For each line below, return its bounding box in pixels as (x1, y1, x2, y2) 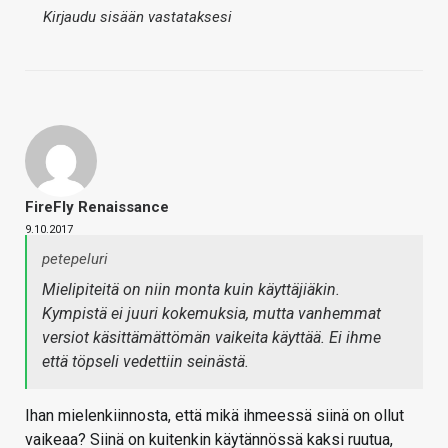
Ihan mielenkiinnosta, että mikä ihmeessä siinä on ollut (25, 406, 404, 426)
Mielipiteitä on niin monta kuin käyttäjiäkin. (42, 280, 340, 300)
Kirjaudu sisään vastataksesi (43, 8, 232, 27)
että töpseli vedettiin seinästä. (42, 352, 249, 372)
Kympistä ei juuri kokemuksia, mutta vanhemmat (42, 304, 381, 324)
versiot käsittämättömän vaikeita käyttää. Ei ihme (42, 328, 381, 348)
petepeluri (42, 250, 108, 269)
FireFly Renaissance (25, 198, 169, 217)
